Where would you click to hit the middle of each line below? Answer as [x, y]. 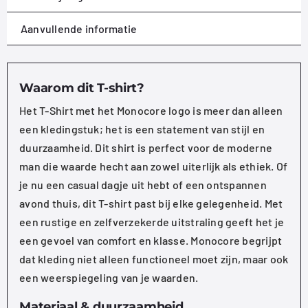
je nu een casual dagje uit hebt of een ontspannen [143, 184]
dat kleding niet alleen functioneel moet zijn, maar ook [154, 258]
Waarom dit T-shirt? [82, 87]
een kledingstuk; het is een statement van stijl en [142, 129]
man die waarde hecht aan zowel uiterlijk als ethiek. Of [154, 166]
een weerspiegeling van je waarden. [109, 277]
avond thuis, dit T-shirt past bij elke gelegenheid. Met [151, 203]
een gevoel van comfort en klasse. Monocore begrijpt [151, 240]
